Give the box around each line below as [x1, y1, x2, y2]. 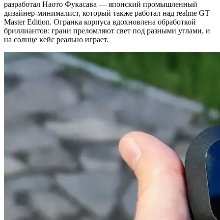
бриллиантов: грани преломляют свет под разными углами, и [4, 26, 210, 35]
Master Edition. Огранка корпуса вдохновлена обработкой [4, 17, 196, 26]
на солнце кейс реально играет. [4, 35, 109, 44]
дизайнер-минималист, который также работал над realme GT [4, 8, 210, 17]
